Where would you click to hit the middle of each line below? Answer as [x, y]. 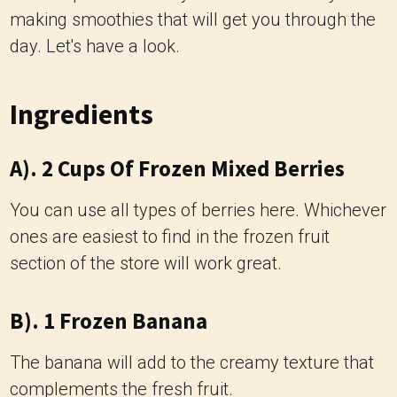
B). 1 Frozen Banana [109, 321]
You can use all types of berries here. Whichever [198, 210]
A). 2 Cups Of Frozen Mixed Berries [177, 168]
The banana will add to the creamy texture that [192, 362]
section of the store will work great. [146, 263]
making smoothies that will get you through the [193, 19]
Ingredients [82, 114]
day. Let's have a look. [95, 46]
